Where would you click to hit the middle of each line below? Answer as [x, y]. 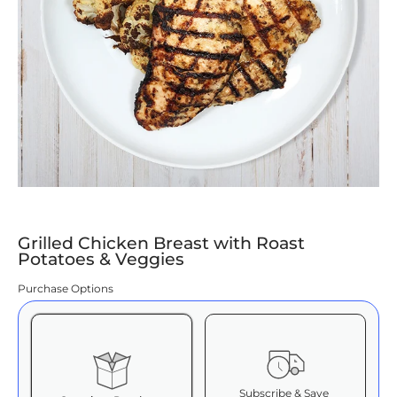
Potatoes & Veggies [101, 259]
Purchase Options [66, 288]
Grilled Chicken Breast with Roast [161, 243]
